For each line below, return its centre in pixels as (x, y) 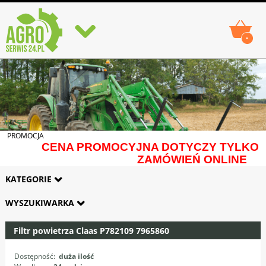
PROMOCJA (26, 136)
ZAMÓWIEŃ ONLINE (192, 159)
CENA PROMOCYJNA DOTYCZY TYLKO (150, 147)
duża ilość (76, 256)
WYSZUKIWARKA (41, 202)
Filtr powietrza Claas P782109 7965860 (91, 230)
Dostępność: (34, 256)
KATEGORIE (30, 179)
